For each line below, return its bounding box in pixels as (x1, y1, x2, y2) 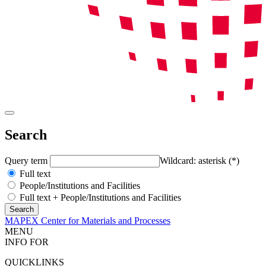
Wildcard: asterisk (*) (160, 155, 239, 166)
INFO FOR (5, 236, 49, 247)
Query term (5, 155, 50, 166)
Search (5, 126, 47, 142)
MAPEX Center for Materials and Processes (5, 215, 170, 226)
